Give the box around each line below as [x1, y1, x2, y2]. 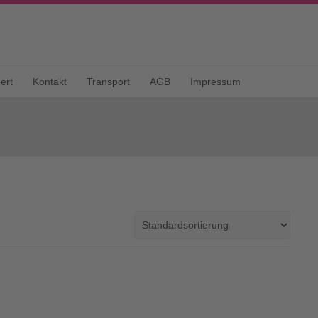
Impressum [190, 76, 241, 88]
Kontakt [33, 76, 67, 88]
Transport [87, 76, 130, 88]
